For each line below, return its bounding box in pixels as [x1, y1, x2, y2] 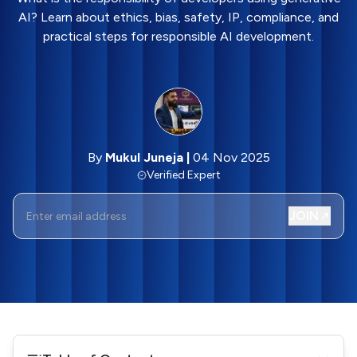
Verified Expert [146, 168, 221, 182]
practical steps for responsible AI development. [43, 29, 314, 44]
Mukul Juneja [104, 150, 183, 165]
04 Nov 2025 [192, 150, 270, 165]
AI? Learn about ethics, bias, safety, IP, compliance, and [18, 10, 339, 25]
